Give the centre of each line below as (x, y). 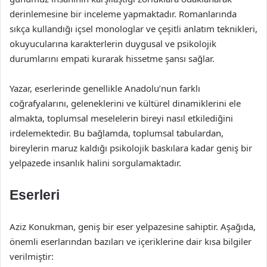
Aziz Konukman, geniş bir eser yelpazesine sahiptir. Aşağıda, (133, 226)
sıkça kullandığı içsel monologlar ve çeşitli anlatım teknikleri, (133, 29)
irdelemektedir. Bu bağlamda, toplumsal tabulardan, (117, 133)
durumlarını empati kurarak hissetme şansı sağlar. (112, 58)
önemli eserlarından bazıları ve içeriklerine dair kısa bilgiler (131, 241)
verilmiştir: (32, 256)
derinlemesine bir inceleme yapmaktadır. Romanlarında (123, 14)
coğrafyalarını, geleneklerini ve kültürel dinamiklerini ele (125, 103)
